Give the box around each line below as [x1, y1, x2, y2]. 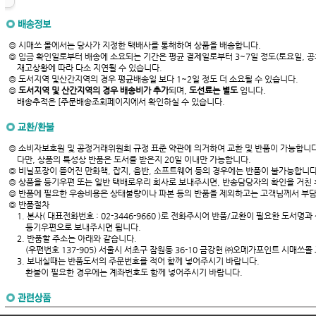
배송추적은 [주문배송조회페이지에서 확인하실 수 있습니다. [8, 97, 225, 107]
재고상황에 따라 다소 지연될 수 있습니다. [8, 63, 162, 73]
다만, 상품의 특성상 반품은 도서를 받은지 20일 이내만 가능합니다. [8, 154, 251, 165]
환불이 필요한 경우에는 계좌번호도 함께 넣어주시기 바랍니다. [8, 267, 243, 278]
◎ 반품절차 [8, 200, 49, 210]
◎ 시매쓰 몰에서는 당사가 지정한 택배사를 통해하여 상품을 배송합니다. [8, 40, 261, 51]
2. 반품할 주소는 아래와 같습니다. [8, 233, 137, 244]
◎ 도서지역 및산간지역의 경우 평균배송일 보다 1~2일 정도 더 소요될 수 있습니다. [8, 74, 298, 85]
